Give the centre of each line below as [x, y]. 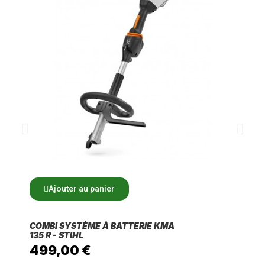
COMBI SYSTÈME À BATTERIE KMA [102, 225]
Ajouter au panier [82, 188]
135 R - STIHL [56, 235]
